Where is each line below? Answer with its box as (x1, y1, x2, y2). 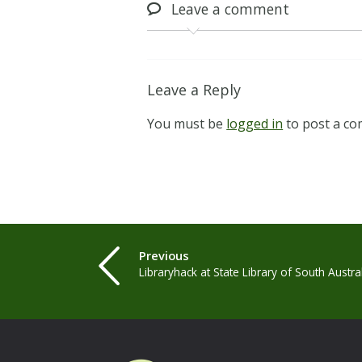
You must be (147, 115, 227, 133)
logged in (226, 115, 284, 133)
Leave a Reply (147, 80, 242, 100)
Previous (139, 247, 190, 264)
